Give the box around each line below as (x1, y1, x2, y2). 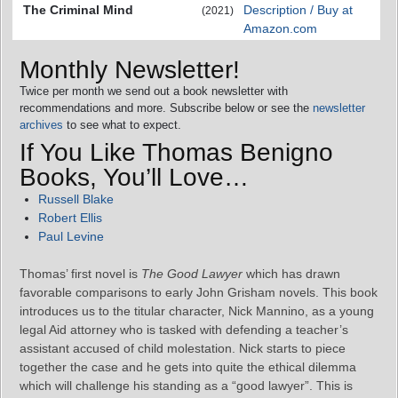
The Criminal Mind (23, 3, 133, 17)
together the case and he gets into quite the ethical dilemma (20, 359, 356, 374)
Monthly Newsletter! (20, 55, 240, 84)
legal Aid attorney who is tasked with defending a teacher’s (20, 322, 348, 337)
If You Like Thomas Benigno (20, 138, 333, 166)
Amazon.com (243, 21, 317, 36)
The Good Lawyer (141, 266, 243, 281)
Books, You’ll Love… (20, 163, 249, 191)
